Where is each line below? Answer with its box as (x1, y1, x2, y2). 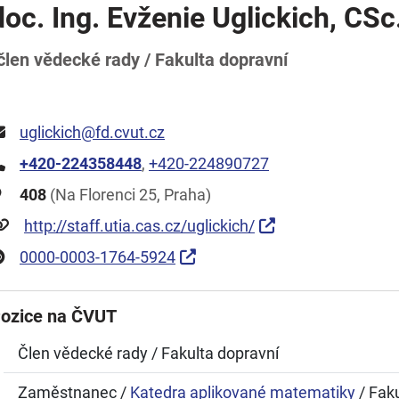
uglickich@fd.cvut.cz (20, 123, 165, 142)
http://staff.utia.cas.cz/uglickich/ (24, 216, 255, 235)
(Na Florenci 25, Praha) (46, 185, 211, 204)
